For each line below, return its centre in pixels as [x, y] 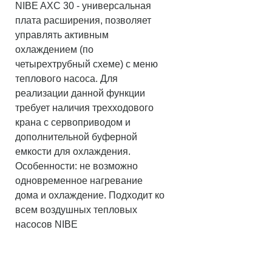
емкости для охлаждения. [73, 152]
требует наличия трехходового [84, 108]
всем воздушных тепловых [76, 210]
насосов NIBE [46, 225]
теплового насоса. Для [66, 79]
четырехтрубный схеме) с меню [87, 64]
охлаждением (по [54, 50]
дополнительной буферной [76, 137]
